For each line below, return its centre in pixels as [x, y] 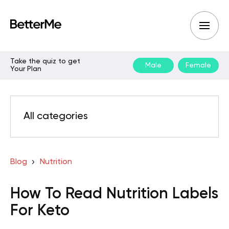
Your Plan [26, 69]
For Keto [40, 211]
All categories [56, 117]
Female [198, 65]
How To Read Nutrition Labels [114, 194]
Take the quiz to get [45, 61]
